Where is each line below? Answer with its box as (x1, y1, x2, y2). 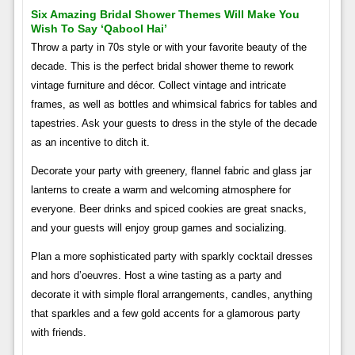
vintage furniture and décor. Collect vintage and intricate (30, 79, 286, 92)
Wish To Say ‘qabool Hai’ (30, 22, 167, 36)
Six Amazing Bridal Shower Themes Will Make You (30, 8, 300, 21)
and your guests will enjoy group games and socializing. (30, 222, 287, 235)
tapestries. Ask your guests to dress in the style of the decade (30, 117, 317, 130)
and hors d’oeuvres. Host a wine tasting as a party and (30, 269, 281, 282)
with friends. (30, 326, 86, 339)
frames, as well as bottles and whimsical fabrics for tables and (30, 98, 317, 111)
